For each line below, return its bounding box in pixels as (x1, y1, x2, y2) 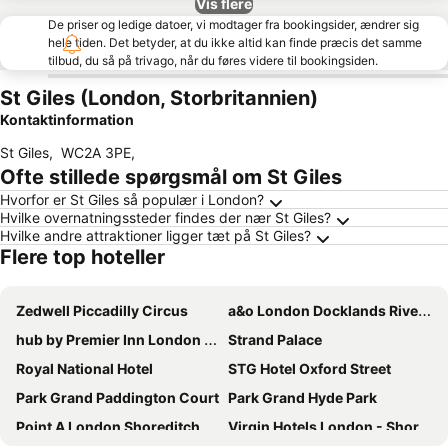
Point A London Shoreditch (16, 418, 200, 435)
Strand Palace (228, 331, 322, 348)
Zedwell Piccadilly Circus (16, 302, 188, 319)
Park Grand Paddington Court (16, 389, 219, 406)
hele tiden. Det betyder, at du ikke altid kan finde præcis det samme (48, 35, 422, 50)
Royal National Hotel (16, 360, 153, 377)
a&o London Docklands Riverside (228, 302, 418, 319)
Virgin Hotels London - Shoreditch (228, 418, 419, 435)
